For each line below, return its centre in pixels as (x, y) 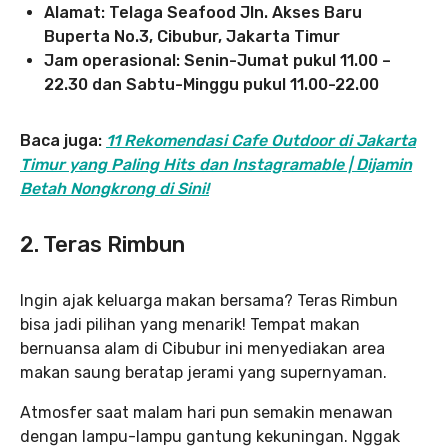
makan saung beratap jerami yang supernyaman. (203, 372)
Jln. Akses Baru (301, 12)
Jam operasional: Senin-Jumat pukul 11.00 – (217, 60)
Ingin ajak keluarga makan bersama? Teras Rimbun (209, 300)
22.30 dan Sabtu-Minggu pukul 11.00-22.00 (211, 84)
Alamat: (74, 12)
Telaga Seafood (172, 12)
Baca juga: (63, 140)
